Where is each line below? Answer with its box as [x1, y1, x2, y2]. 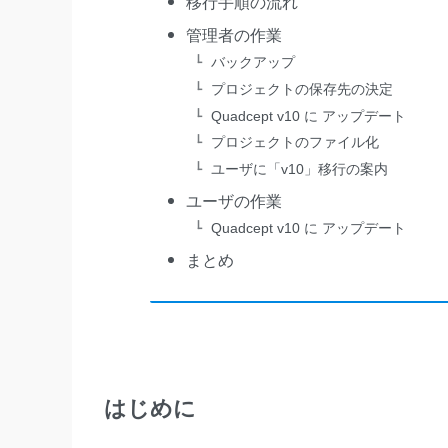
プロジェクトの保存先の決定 [211, 80, 394, 97]
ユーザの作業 [186, 192, 283, 210]
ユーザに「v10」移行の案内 [211, 160, 389, 177]
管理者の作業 [186, 26, 283, 44]
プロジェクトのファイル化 [211, 134, 380, 151]
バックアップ [211, 54, 296, 71]
